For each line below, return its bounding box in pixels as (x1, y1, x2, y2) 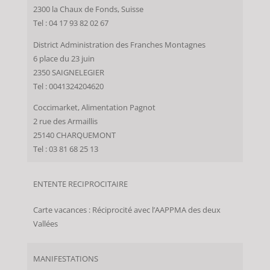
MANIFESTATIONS (33, 254, 98, 265)
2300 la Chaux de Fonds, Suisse (33, 4, 143, 14)
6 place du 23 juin (33, 53, 95, 64)
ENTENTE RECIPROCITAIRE (33, 179, 128, 190)
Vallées (33, 219, 60, 230)
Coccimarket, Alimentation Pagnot (33, 102, 155, 113)
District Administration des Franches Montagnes (33, 39, 206, 50)
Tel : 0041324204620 (33, 81, 104, 92)
